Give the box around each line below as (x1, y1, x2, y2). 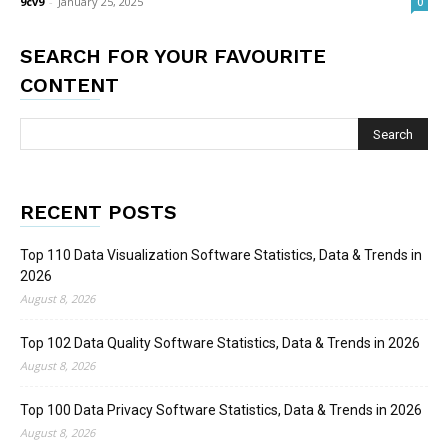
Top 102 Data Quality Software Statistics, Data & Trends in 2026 (20, 335, 420, 352)
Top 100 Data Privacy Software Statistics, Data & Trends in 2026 (20, 402, 422, 419)
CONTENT (20, 73, 119, 98)
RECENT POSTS (20, 200, 177, 225)
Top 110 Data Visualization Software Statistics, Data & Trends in (20, 247, 422, 264)
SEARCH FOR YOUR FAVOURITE (20, 44, 326, 69)
